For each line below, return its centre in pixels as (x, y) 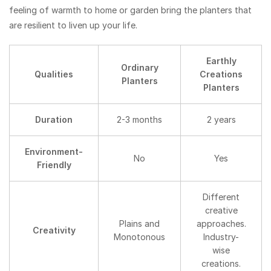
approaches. (221, 224)
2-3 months (139, 119)
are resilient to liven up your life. (73, 25)
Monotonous (139, 237)
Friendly (54, 165)
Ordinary (139, 67)
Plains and (139, 224)
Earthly (221, 61)
